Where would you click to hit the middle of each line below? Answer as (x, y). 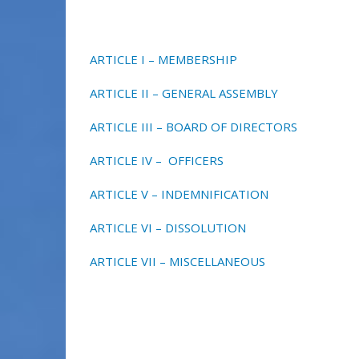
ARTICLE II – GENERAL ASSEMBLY (184, 93)
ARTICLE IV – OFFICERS (157, 161)
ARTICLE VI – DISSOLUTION (168, 228)
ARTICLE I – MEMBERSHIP (163, 60)
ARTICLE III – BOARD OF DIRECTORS (194, 127)
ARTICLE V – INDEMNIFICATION (179, 194)
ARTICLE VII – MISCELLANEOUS (177, 262)
